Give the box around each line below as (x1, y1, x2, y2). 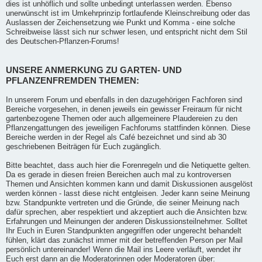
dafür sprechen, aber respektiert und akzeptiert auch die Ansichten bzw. (6, 208, 248, 216)
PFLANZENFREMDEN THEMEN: (6, 75, 139, 85)
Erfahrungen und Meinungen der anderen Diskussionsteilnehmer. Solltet (6, 217, 247, 226)
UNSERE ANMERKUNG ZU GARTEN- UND (6, 64, 182, 75)
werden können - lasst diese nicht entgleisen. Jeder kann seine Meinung (6, 189, 250, 198)
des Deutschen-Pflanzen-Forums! (6, 37, 119, 46)
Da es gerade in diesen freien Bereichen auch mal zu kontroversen (6, 170, 231, 179)
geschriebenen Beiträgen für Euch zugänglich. (6, 142, 161, 151)
